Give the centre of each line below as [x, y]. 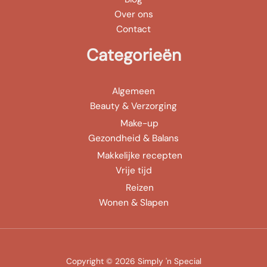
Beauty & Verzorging [133, 106]
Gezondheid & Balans [133, 138]
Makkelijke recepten [139, 155]
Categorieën [133, 55]
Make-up [139, 123]
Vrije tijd [133, 170]
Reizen [139, 187]
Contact [133, 29]
